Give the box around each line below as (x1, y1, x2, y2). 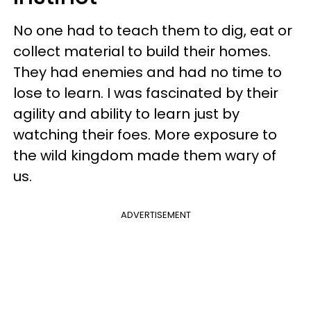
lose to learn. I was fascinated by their (13, 83, 278, 103)
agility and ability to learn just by (13, 103, 239, 124)
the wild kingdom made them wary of (13, 145, 276, 165)
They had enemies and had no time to (13, 62, 282, 82)
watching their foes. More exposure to (13, 124, 277, 144)
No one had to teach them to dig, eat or (13, 20, 292, 40)
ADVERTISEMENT (120, 208, 191, 221)
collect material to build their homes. (13, 41, 271, 61)
